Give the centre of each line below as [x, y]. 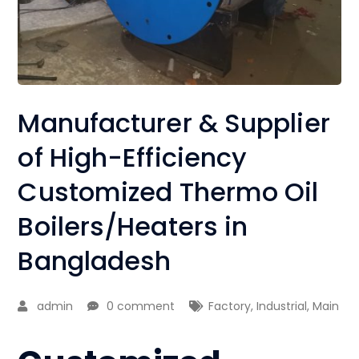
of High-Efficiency [133, 157]
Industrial [282, 306]
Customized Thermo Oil [168, 192]
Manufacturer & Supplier [174, 123]
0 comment [141, 306]
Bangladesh [95, 260]
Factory [230, 306]
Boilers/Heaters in [133, 226]
